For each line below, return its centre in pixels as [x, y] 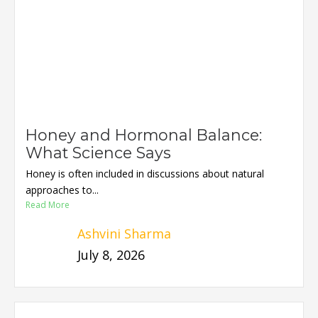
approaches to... [62, 190]
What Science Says [98, 152]
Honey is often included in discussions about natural [144, 173]
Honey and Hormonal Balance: [143, 135]
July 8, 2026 [111, 254]
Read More [47, 204]
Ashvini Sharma [124, 233]
